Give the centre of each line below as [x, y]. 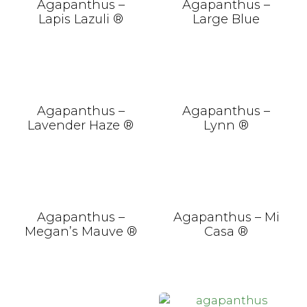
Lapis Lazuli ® [81, 20]
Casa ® [226, 231]
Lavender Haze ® [81, 126]
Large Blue [226, 20]
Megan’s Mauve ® [81, 231]
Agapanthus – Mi [226, 217]
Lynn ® [226, 126]
